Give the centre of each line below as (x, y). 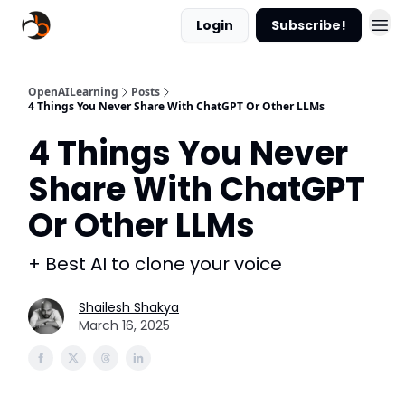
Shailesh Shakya (129, 307)
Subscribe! (309, 25)
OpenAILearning (73, 92)
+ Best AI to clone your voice (155, 264)
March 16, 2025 (124, 325)
